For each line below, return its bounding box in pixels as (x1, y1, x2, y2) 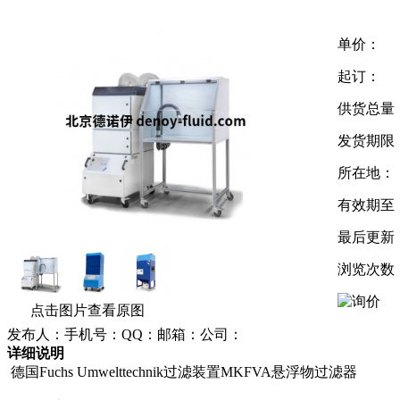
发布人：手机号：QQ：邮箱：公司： (7, 326, 243, 342)
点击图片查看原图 (27, 302, 145, 318)
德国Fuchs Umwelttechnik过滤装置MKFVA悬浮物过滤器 (7, 363, 357, 379)
